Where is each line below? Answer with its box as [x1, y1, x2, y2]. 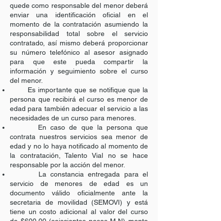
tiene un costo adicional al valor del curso [10, 208, 148, 216]
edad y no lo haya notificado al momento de [10, 142, 148, 150]
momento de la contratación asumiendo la [10, 20, 148, 28]
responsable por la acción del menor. [10, 161, 125, 169]
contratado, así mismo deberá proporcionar [10, 39, 148, 47]
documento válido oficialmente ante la [10, 189, 148, 197]
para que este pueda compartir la [10, 58, 148, 66]
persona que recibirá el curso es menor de [10, 95, 148, 103]
